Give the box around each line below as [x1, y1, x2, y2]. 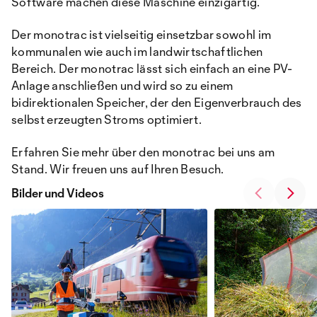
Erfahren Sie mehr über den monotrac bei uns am [11, 144, 275, 160]
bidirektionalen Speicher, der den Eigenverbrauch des [11, 95, 302, 110]
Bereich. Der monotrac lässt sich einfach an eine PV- [11, 61, 293, 76]
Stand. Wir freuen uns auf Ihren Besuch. [11, 161, 224, 177]
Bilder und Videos [11, 185, 104, 201]
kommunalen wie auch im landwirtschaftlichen [11, 44, 263, 59]
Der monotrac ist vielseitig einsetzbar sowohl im [11, 27, 272, 42]
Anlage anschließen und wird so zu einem [11, 78, 234, 93]
